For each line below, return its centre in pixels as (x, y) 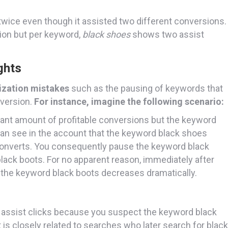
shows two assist (167, 34)
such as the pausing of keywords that (146, 88)
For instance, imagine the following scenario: (129, 101)
